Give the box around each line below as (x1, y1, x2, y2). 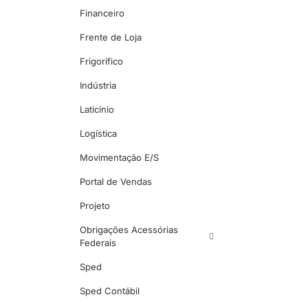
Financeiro (80, 8, 124, 19)
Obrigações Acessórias (80, 224, 178, 236)
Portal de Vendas (80, 176, 152, 188)
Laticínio (80, 104, 114, 115)
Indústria (80, 80, 116, 91)
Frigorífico (80, 56, 123, 67)
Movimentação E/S (80, 152, 159, 164)
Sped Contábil (80, 285, 140, 297)
